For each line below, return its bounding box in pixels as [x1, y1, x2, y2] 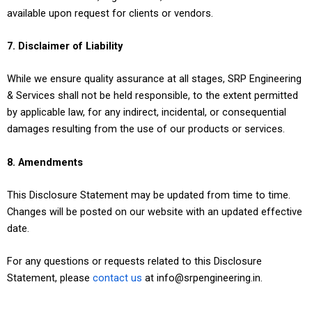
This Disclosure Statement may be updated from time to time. [7, 188, 290, 201]
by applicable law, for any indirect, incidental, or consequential [7, 106, 286, 119]
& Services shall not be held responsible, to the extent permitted [7, 89, 298, 102]
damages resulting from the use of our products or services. [7, 123, 285, 136]
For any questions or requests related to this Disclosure [7, 255, 262, 268]
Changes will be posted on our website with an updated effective [7, 205, 302, 218]
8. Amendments [7, 155, 83, 169]
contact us [93, 272, 142, 285]
